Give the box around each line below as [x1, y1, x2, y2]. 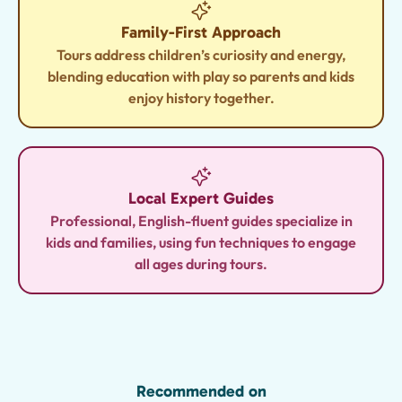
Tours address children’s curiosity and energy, [57, 46, 345, 64]
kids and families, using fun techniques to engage [46, 233, 356, 251]
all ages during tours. [135, 255, 267, 273]
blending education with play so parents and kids [48, 67, 354, 85]
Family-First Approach [121, 22, 281, 42]
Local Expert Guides [128, 188, 274, 208]
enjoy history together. [127, 89, 275, 107]
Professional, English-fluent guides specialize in [49, 212, 353, 230]
